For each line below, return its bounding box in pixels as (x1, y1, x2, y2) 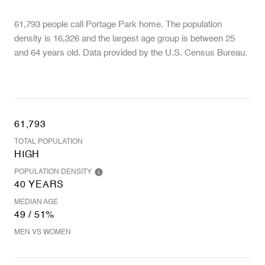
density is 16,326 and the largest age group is (14, 34, 190, 43)
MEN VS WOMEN (14, 229, 71, 236)
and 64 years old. (14, 49, 80, 57)
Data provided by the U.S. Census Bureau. (80, 49, 247, 57)
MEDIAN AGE (14, 199, 58, 206)
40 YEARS (14, 180, 64, 190)
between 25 (190, 34, 235, 43)
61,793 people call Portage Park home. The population (14, 20, 222, 29)
